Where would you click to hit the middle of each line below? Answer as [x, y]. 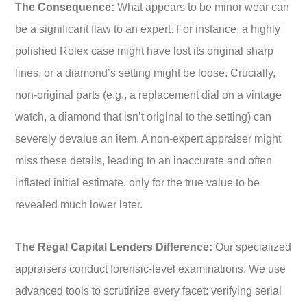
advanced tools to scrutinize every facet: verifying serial [148, 291]
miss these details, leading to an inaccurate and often [144, 160]
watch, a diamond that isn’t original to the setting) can [143, 116]
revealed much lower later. [79, 204]
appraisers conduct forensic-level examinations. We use [150, 269]
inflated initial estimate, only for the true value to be [137, 182]
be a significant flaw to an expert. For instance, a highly [148, 29]
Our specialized [252, 247]
